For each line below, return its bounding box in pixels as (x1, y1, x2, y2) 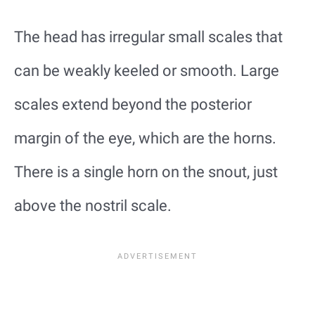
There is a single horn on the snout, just (14, 163, 278, 181)
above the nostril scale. (14, 197, 172, 215)
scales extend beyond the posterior (14, 96, 252, 114)
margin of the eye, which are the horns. (14, 129, 276, 148)
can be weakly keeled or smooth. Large (14, 62, 279, 80)
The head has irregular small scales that (14, 28, 283, 46)
